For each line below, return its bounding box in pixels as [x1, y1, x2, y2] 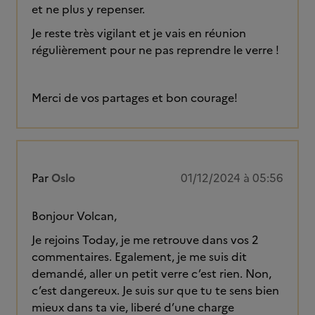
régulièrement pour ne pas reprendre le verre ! [32, 41, 279, 58]
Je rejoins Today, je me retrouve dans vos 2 [32, 231, 259, 248]
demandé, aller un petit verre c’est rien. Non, [32, 265, 271, 282]
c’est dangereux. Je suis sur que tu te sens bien [32, 282, 279, 299]
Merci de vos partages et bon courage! [32, 89, 238, 106]
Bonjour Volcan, [32, 207, 120, 224]
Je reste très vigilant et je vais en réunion [32, 25, 246, 41]
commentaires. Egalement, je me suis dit [32, 248, 247, 265]
